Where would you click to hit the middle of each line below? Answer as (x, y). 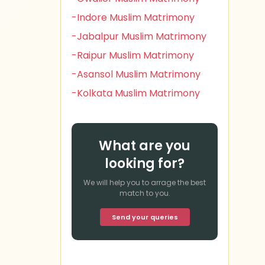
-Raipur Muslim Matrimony (133, 55)
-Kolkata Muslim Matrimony (136, 93)
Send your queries (145, 217)
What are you (145, 146)
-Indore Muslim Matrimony (133, 17)
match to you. (145, 193)
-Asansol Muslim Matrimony (136, 74)
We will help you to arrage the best (145, 182)
